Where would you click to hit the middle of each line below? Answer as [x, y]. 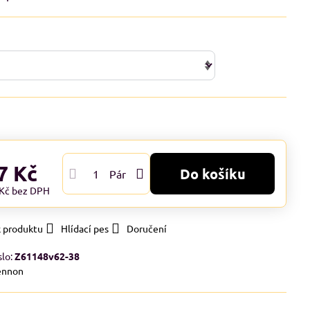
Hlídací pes [85, 228]
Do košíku [218, 174]
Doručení [147, 228]
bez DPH [31, 190]
